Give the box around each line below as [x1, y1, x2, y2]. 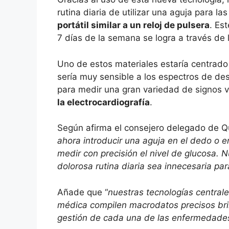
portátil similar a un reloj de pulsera [57, 20, 210, 31]
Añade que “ [57, 187, 108, 197]
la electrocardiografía [57, 97, 150, 107]
